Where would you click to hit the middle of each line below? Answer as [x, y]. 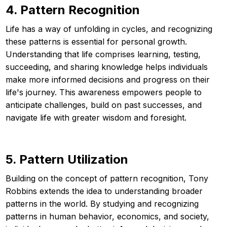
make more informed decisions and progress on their [108, 79]
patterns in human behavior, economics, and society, [107, 216]
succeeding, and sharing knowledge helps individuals [107, 67]
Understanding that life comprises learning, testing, [103, 54]
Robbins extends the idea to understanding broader [104, 191]
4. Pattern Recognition [73, 10]
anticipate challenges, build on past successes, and [104, 105]
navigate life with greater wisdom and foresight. [96, 117]
